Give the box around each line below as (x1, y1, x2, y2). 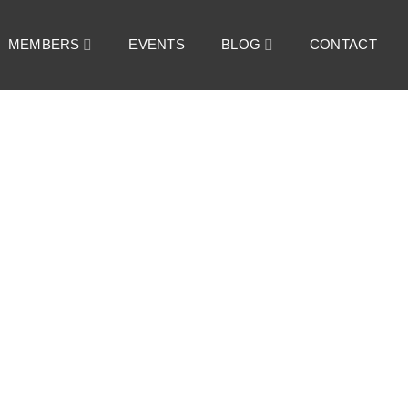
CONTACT (309, 36, 377, 53)
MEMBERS (7, 36, 80, 53)
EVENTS (128, 36, 186, 53)
